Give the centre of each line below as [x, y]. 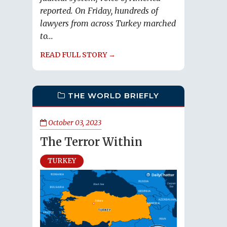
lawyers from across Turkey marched [108, 24]
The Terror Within [91, 142]
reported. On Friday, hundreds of [99, 11]
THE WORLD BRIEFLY [113, 96]
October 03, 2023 [74, 123]
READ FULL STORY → [78, 55]
